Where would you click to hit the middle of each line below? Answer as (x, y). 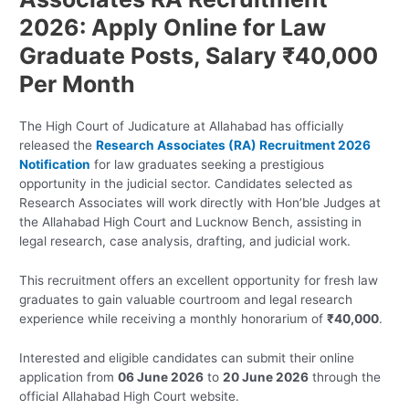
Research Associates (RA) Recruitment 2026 (234, 146)
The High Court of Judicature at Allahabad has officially (182, 126)
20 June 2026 (266, 378)
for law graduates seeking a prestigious (208, 165)
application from (69, 378)
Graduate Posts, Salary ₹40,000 (199, 56)
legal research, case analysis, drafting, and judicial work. (185, 241)
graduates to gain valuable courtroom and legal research (186, 300)
